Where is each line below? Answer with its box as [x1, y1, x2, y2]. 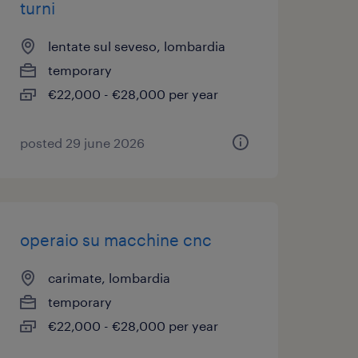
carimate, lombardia [47, 270, 170, 285]
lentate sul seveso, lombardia [47, 38, 225, 54]
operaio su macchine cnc [19, 230, 212, 249]
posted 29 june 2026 [19, 135, 145, 150]
